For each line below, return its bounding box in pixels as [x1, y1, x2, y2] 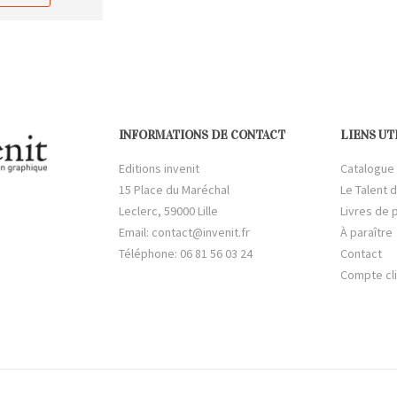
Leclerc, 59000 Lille [119, 202, 218, 219]
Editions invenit [119, 160, 199, 176]
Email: [119, 223, 152, 240]
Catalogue [340, 160, 394, 176]
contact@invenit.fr [152, 223, 250, 240]
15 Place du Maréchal [119, 181, 230, 198]
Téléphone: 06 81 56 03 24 [119, 245, 253, 261]
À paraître [340, 223, 393, 240]
